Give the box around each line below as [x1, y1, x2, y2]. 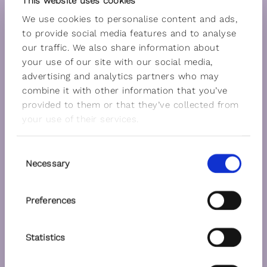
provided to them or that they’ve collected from [22, 99, 239, 110]
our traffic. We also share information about [22, 42, 220, 53]
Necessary [26, 158, 70, 169]
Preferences [26, 195, 76, 206]
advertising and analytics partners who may [22, 70, 219, 82]
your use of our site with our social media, [22, 56, 213, 67]
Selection [16, 160, 55, 171]
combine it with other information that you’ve [22, 85, 228, 96]
